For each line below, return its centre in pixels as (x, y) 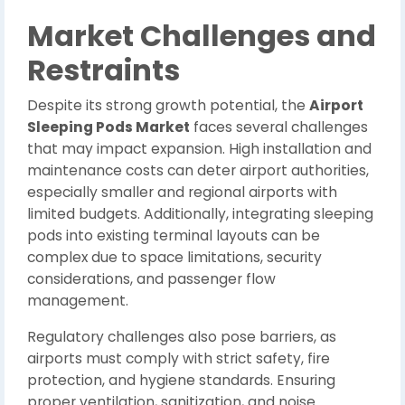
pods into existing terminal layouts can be (174, 235)
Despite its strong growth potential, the (168, 105)
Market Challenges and (202, 36)
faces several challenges (279, 127)
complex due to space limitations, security (174, 257)
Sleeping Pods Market (108, 127)
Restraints (104, 70)
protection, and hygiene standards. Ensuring (181, 380)
